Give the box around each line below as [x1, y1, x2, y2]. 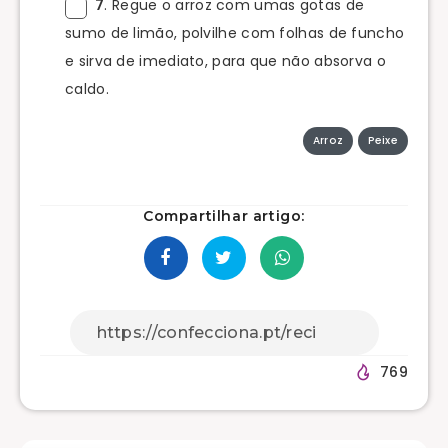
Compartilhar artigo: [143, 206, 305, 225]
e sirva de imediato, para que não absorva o [65, 50, 386, 71]
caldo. [65, 78, 109, 99]
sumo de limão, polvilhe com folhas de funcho [65, 22, 405, 43]
